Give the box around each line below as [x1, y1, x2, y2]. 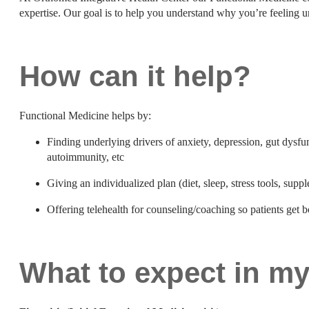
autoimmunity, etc [47, 150, 124, 163]
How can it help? [19, 60, 251, 93]
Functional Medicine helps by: [19, 109, 151, 121]
